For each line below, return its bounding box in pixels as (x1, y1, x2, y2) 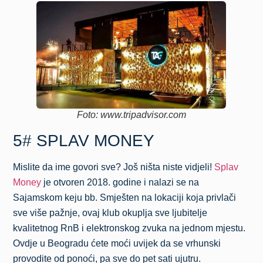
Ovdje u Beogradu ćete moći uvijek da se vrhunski (13, 238, 221, 248)
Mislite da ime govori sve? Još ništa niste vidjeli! (13, 161, 215, 172)
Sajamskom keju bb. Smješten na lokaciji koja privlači (13, 192, 237, 203)
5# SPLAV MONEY (13, 131, 155, 150)
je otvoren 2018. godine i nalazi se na (41, 177, 200, 187)
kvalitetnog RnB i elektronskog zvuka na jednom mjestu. (13, 222, 246, 233)
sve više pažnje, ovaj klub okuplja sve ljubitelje (13, 207, 208, 218)
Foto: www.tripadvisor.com (76, 109, 186, 120)
